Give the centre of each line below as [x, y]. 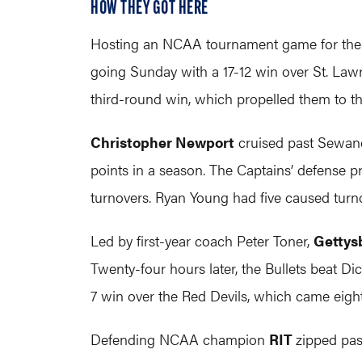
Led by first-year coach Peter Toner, [202, 240]
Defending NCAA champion [180, 339]
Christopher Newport [162, 142]
